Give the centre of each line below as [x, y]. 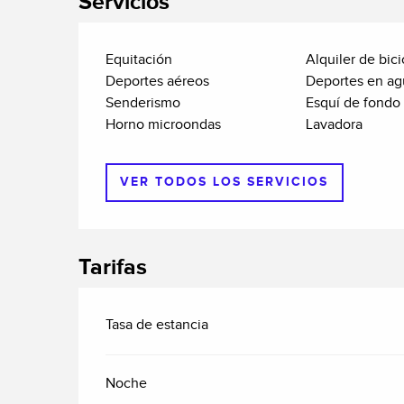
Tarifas [113, 267]
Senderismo [143, 104]
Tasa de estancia [157, 325]
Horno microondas [164, 125]
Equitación [139, 60]
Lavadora [334, 125]
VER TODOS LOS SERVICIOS [225, 182]
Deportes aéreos [158, 82]
